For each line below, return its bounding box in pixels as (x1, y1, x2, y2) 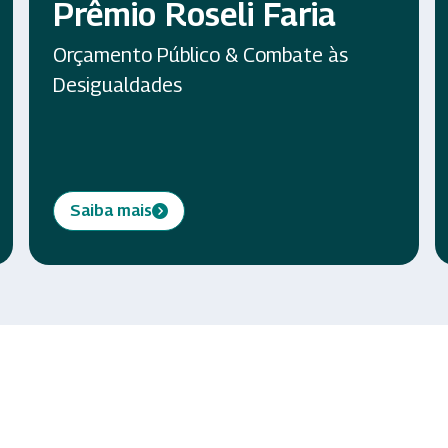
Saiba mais (70, 201, 153, 220)
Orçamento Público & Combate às (53, 43, 349, 67)
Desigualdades (53, 73, 183, 97)
